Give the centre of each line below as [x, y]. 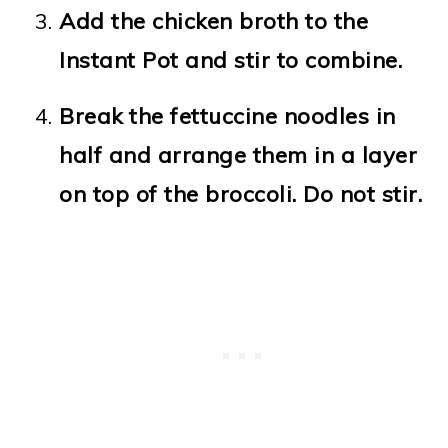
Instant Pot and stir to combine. [231, 59]
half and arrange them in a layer [238, 154]
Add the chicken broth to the [214, 20]
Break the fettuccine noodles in [227, 115]
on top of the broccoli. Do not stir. [241, 193]
